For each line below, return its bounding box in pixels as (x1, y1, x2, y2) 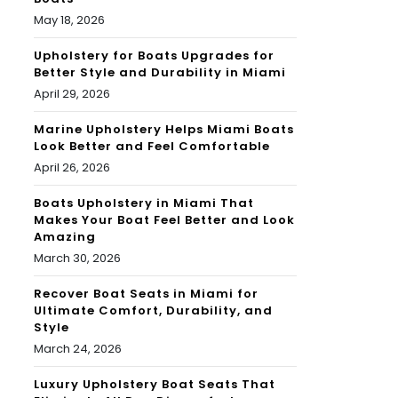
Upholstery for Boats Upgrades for (34, 47, 275, 65)
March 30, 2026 (34, 250, 121, 267)
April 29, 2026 (34, 85, 110, 103)
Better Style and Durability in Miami (34, 64, 286, 82)
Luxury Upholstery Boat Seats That (34, 376, 275, 394)
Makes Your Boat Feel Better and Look (34, 211, 295, 229)
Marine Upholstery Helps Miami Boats (34, 121, 294, 139)
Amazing (34, 228, 96, 246)
